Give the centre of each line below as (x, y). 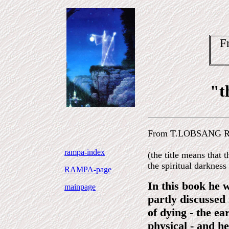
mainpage (80, 187)
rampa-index (85, 152)
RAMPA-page (88, 169)
